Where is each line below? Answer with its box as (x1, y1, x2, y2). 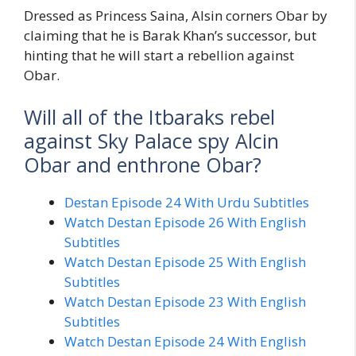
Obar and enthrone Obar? (24, 151, 261, 179)
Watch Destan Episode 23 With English (64, 292, 306, 311)
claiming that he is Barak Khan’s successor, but (24, 25, 316, 44)
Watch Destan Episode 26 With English (64, 213, 306, 232)
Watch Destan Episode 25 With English (64, 253, 306, 272)
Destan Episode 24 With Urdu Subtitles (64, 193, 309, 212)
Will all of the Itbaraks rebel (24, 103, 275, 131)
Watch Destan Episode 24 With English (64, 332, 306, 351)
